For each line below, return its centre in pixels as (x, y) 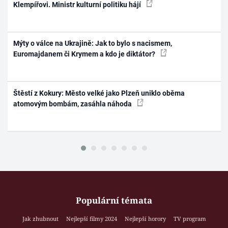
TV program (190, 219)
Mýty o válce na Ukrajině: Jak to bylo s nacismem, (93, 44)
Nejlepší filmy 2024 (91, 219)
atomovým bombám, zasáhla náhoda (74, 104)
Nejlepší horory (145, 219)
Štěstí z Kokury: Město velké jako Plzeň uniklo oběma (99, 93)
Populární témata (114, 201)
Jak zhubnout (40, 219)
